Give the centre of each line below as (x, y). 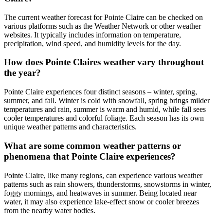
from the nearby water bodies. (50, 210)
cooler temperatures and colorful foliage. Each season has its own (104, 118)
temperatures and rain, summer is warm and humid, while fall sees (105, 109)
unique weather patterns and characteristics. (70, 127)
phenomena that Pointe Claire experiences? (90, 156)
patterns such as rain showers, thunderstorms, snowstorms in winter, (108, 184)
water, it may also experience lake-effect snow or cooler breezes (101, 201)
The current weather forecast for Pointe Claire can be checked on (103, 17)
